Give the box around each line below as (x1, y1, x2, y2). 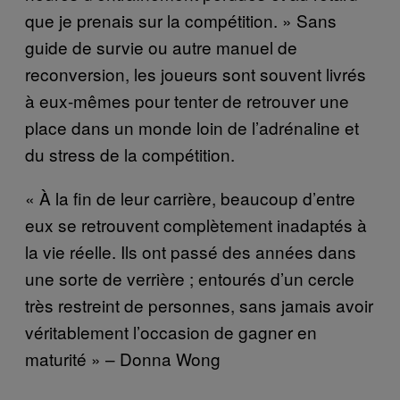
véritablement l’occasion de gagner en (25, 320, 317, 345)
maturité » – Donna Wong (25, 346, 221, 371)
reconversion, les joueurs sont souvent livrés (25, 62, 366, 87)
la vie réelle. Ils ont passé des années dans (25, 239, 356, 264)
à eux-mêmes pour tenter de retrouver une (25, 88, 349, 113)
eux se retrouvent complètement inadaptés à (25, 212, 367, 237)
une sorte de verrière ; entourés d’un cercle (25, 266, 354, 291)
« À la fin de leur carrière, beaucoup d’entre (25, 186, 355, 211)
